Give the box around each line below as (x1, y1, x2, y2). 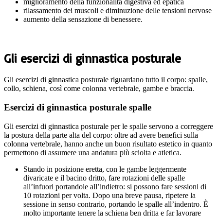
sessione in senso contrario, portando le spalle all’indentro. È (23, 200, 208, 208)
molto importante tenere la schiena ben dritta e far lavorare (23, 208, 201, 217)
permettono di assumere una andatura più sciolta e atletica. (4, 148, 182, 157)
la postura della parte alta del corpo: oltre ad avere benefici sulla (4, 130, 198, 139)
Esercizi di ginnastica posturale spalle (4, 102, 151, 112)
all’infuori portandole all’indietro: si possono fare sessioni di (23, 182, 206, 191)
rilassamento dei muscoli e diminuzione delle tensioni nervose (23, 6, 212, 15)
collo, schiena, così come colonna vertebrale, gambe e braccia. (4, 84, 194, 93)
